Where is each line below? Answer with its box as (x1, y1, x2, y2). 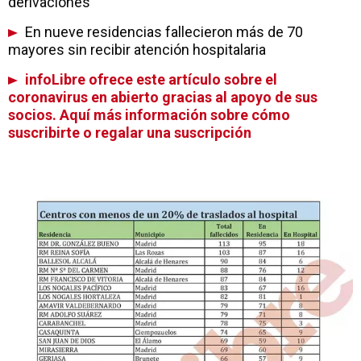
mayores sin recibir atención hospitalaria (8, 41, 266, 58)
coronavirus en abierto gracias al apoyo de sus (8, 89, 317, 106)
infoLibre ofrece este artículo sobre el (22, 71, 277, 88)
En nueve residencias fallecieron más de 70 (22, 23, 303, 40)
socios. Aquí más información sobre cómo (8, 106, 290, 123)
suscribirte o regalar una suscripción (8, 124, 251, 141)
